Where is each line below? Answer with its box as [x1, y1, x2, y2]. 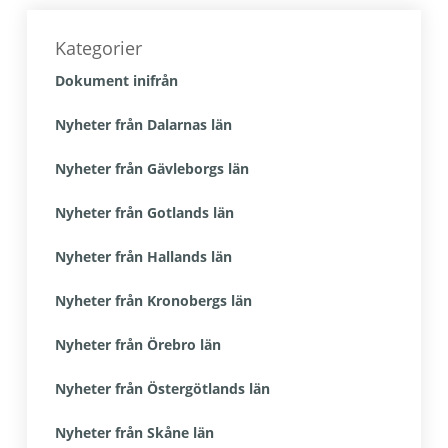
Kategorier [54, 36, 142, 60]
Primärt [25, 4, 106, 37]
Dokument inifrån [54, 71, 178, 90]
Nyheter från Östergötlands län [54, 379, 270, 398]
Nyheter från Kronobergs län [54, 291, 252, 310]
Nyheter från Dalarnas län [54, 115, 232, 134]
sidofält [25, 28, 104, 61]
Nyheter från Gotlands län [54, 203, 234, 222]
